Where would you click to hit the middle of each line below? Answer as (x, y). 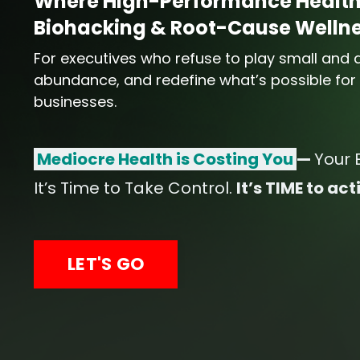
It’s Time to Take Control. (135, 188)
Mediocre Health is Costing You (165, 160)
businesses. (75, 102)
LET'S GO (106, 264)
